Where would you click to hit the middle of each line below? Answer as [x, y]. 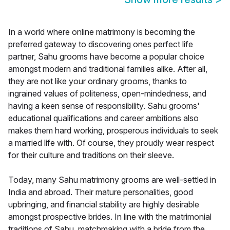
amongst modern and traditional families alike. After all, [108, 69]
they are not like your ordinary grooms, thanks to [98, 81]
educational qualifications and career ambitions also [103, 118]
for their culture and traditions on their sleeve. [91, 155]
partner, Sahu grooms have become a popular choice [106, 57]
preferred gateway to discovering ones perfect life [101, 44]
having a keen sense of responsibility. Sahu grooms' [104, 106]
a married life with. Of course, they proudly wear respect [111, 143]
